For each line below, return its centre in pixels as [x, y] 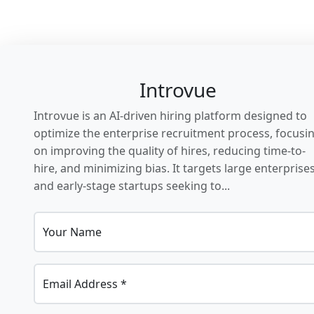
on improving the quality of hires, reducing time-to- [169, 151]
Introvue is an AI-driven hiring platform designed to [170, 116]
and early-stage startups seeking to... [131, 186]
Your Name [72, 232]
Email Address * [84, 284]
